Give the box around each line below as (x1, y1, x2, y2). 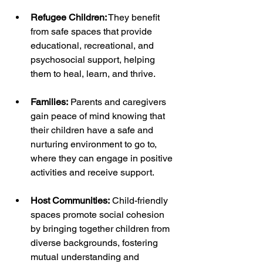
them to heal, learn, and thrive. (31, 68, 156, 79)
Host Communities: (31, 194, 110, 206)
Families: (31, 96, 68, 107)
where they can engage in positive (31, 152, 175, 164)
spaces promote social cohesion (31, 208, 167, 220)
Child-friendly (110, 194, 170, 206)
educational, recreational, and (31, 39, 156, 51)
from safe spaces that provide (31, 25, 154, 37)
